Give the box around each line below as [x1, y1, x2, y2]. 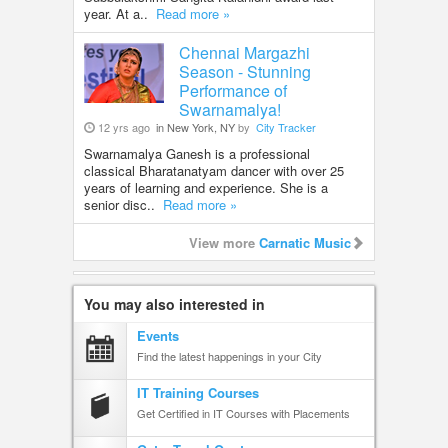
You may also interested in [84, 293, 265, 314]
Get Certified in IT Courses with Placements [137, 404, 350, 421]
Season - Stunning [179, 59, 311, 83]
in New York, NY [153, 118, 235, 135]
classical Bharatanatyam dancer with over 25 [84, 160, 344, 180]
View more [189, 232, 259, 252]
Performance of [179, 78, 287, 102]
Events [137, 325, 179, 345]
